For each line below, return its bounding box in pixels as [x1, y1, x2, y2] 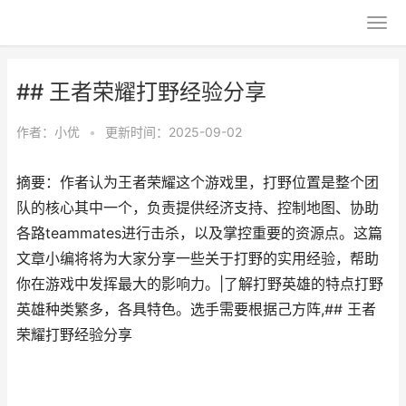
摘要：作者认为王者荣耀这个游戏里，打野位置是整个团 [16, 174, 379, 191]
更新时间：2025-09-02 [105, 124, 242, 140]
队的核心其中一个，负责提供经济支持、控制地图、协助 [16, 199, 379, 217]
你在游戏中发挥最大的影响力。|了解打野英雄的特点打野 [16, 275, 383, 293]
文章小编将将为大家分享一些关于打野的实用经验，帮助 [16, 250, 379, 267]
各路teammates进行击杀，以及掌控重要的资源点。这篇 [16, 225, 382, 242]
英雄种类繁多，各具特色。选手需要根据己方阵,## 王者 [16, 301, 376, 318]
